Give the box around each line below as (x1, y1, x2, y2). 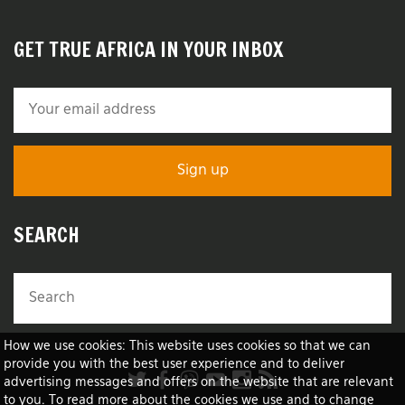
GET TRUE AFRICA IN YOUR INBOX (14, 34, 283, 63)
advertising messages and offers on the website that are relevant (4, 375, 394, 389)
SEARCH (14, 220, 80, 249)
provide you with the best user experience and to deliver (4, 357, 345, 371)
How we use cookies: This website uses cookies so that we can (4, 339, 372, 353)
